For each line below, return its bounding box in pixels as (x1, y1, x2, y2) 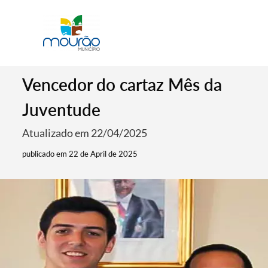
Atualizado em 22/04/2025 (22, 126, 148, 139)
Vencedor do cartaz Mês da (22, 74, 223, 95)
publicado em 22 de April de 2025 (22, 149, 138, 159)
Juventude (22, 99, 101, 120)
